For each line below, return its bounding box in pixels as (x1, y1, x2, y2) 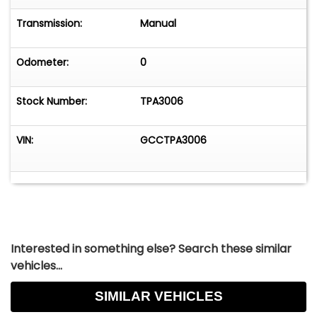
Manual (140, 16, 177, 31)
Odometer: (16, 55, 69, 70)
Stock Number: (16, 94, 87, 109)
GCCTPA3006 (140, 133, 207, 148)
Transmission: (16, 16, 82, 31)
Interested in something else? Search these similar (11, 240, 292, 257)
